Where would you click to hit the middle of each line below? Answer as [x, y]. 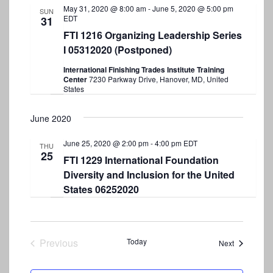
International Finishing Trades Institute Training [144, 70]
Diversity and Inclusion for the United [149, 175]
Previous [58, 243]
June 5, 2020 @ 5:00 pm [193, 9]
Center [76, 80]
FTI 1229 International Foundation [141, 160]
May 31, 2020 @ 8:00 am [105, 9]
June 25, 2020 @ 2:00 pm [106, 143]
